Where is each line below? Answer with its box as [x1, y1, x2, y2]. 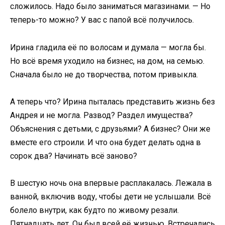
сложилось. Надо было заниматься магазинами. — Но [10, 2, 210, 12]
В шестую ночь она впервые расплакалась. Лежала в [10, 178, 212, 188]
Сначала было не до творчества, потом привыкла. [10, 69, 198, 79]
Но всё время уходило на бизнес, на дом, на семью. [10, 56, 204, 66]
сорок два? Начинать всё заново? [10, 151, 137, 161]
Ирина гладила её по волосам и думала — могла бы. [10, 42, 206, 52]
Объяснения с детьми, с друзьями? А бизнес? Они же [10, 124, 210, 134]
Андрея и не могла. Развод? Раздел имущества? [10, 110, 193, 120]
